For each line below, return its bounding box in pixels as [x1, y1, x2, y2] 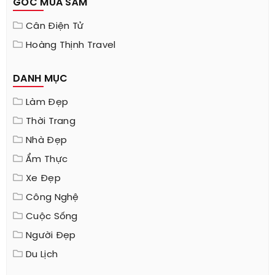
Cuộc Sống [26, 212, 78, 222]
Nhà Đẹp [26, 136, 68, 145]
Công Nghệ [26, 193, 79, 203]
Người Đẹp [26, 231, 76, 241]
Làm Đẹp [26, 98, 69, 107]
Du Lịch [26, 250, 58, 260]
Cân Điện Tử [26, 21, 84, 31]
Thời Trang [26, 117, 76, 126]
